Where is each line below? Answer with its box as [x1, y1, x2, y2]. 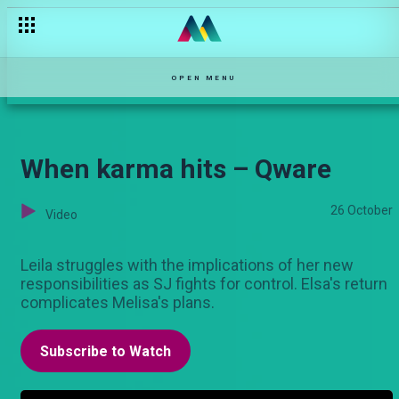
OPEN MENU [171, 73, 236, 82]
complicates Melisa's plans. [20, 293, 215, 312]
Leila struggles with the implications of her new [20, 256, 354, 274]
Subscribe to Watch [40, 343, 171, 360]
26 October [330, 203, 393, 217]
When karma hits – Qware [20, 153, 331, 184]
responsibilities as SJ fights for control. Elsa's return [20, 274, 387, 293]
